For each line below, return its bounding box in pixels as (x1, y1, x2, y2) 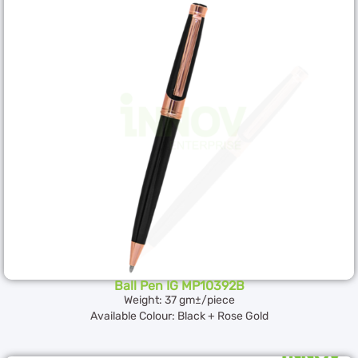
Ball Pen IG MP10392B (113, 277, 245, 293)
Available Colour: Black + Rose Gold (89, 308, 268, 323)
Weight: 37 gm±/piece (123, 292, 235, 307)
